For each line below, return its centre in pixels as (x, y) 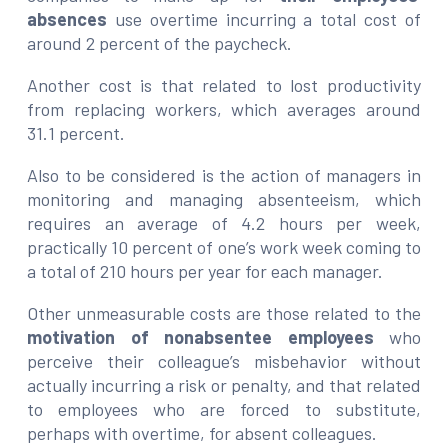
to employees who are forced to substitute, (224, 408)
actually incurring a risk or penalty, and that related (224, 384)
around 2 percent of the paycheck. (159, 42)
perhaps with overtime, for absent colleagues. (202, 432)
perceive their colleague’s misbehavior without (224, 360)
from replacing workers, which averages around (224, 108)
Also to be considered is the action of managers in (224, 174)
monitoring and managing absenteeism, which (224, 198)
